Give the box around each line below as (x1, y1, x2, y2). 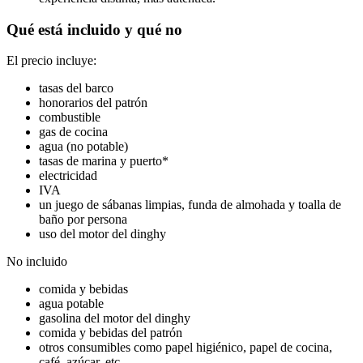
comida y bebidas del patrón (39, 326, 182, 340)
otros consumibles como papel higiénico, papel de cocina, (39, 340, 332, 355)
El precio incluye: (6, 53, 96, 68)
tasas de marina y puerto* (39, 154, 169, 169)
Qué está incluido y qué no (6, 20, 182, 38)
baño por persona (39, 212, 127, 227)
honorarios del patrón (39, 96, 147, 110)
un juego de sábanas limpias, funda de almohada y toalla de (39, 198, 341, 212)
